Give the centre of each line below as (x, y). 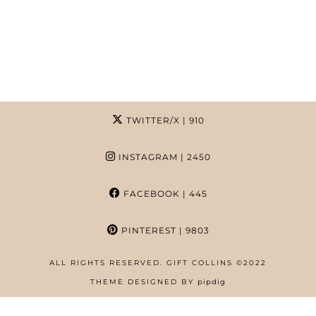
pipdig (212, 282)
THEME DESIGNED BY (144, 282)
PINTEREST (147, 231)
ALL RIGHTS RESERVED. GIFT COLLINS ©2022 (158, 263)
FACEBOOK (150, 194)
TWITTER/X (151, 121)
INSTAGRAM (146, 157)
